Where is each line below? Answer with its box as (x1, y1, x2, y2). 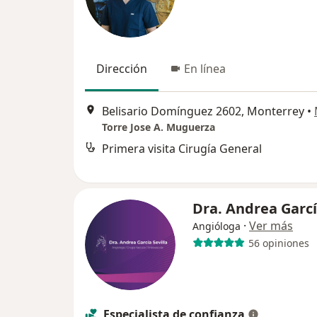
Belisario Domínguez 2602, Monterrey (102, 103, 304, 119)
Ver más (249, 218, 293, 234)
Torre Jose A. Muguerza (102, 120, 215, 134)
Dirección (96, 61, 147, 77)
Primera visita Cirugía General (102, 140, 262, 156)
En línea (184, 61, 226, 77)
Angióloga (192, 219, 241, 234)
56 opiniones (248, 236, 309, 250)
